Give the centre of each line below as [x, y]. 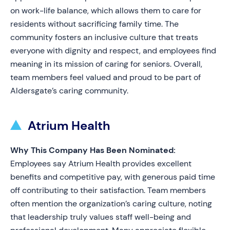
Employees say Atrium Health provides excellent [101, 164]
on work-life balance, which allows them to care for [106, 11]
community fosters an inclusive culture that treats [104, 37]
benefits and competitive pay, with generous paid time [113, 177]
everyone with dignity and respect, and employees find [113, 51]
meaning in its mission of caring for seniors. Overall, [106, 64]
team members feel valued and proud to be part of [106, 77]
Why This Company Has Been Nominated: [93, 150]
